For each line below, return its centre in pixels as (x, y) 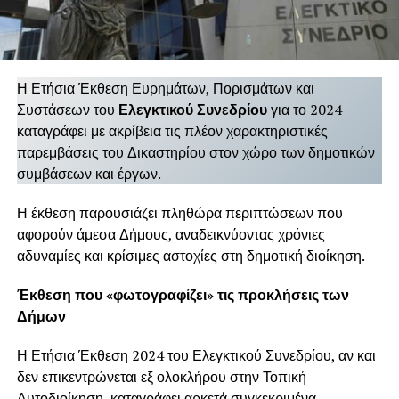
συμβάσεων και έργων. (89, 173)
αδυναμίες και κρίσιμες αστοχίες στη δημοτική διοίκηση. (191, 255)
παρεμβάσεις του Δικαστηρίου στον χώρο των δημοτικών (195, 152)
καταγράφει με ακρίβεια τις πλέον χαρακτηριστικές (172, 130)
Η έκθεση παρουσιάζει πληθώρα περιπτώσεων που (179, 212)
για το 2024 (304, 109)
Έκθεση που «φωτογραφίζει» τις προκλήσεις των (183, 294)
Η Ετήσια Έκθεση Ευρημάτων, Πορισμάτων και (165, 88)
